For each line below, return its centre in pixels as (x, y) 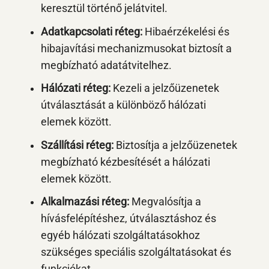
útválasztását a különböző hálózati (123, 105)
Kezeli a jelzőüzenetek (165, 89)
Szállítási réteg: (77, 145)
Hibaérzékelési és (186, 32)
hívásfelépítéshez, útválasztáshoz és (128, 219)
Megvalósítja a (165, 202)
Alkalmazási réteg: (85, 202)
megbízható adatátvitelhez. (106, 65)
